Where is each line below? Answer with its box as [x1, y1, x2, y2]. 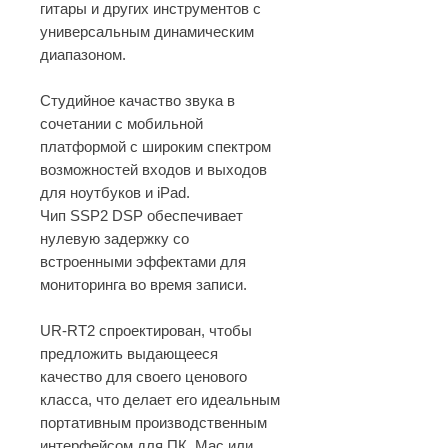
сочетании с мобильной [40, 115, 203, 132]
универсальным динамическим [40, 23, 254, 40]
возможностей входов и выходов [40, 161, 267, 178]
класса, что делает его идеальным [40, 391, 280, 408]
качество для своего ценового [40, 368, 247, 385]
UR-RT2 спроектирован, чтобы [40, 322, 252, 339]
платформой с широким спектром [40, 138, 271, 155]
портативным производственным [40, 414, 267, 431]
